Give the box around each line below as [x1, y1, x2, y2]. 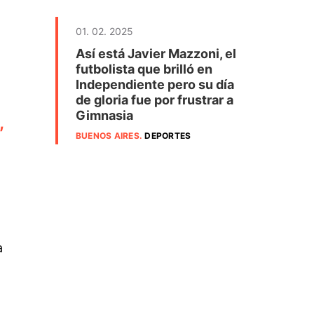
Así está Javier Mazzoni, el [76, 46, 236, 61]
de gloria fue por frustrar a [76, 93, 233, 107]
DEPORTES [144, 130, 191, 141]
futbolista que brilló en [76, 62, 212, 76]
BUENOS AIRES [76, 130, 139, 141]
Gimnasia [76, 108, 133, 123]
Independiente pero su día [76, 77, 234, 92]
